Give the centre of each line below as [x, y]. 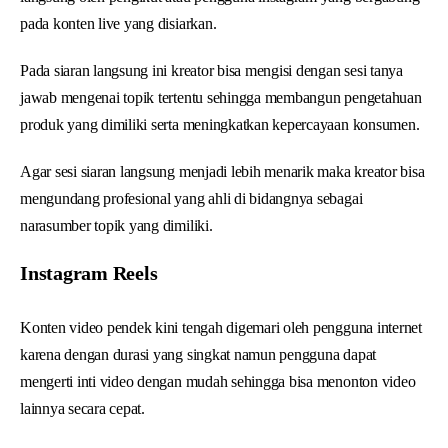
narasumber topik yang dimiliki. [116, 225]
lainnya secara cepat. [82, 408]
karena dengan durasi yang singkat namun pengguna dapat [198, 354]
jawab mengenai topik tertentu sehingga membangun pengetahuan [221, 97]
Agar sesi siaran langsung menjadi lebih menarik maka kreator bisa [222, 171]
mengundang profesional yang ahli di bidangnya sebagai [191, 198]
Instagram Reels [89, 272]
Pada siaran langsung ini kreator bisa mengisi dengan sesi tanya [211, 70]
